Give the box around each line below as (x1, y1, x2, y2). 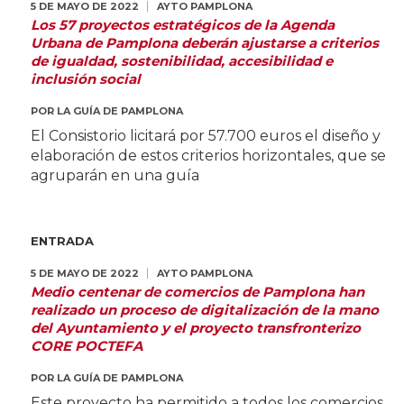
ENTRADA (30, 233, 94, 248)
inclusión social (30, 69, 141, 87)
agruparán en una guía (30, 166, 199, 184)
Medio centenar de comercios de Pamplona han (30, 282, 364, 300)
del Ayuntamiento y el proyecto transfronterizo (30, 318, 361, 336)
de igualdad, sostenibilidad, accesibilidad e (30, 51, 333, 69)
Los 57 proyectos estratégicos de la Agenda (30, 15, 335, 33)
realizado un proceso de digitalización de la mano (30, 300, 379, 318)
